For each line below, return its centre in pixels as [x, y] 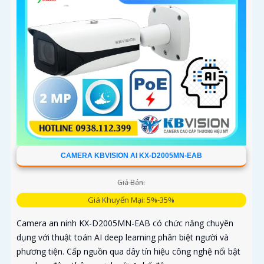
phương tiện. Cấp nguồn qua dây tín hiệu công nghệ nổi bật [128, 252]
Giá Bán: [131, 183]
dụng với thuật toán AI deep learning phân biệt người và [123, 237]
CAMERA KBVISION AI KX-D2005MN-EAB [131, 156]
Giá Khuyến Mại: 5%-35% [131, 200]
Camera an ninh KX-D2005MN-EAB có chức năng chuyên [125, 223]
